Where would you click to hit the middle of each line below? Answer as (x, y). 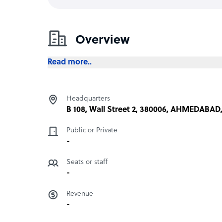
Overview (103, 40)
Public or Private (92, 130)
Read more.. (70, 62)
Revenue (80, 194)
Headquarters (88, 99)
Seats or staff (87, 162)
